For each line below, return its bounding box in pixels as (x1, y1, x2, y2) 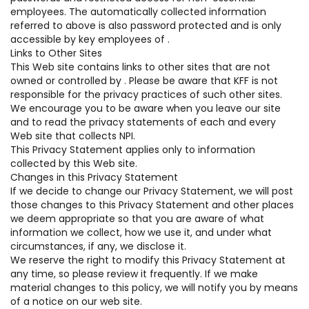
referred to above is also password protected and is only (10, 19, 281, 32)
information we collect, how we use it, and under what (10, 226, 272, 239)
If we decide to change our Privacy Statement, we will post (10, 184, 293, 198)
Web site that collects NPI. (10, 129, 135, 143)
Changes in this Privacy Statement (10, 170, 178, 184)
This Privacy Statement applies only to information (10, 143, 255, 157)
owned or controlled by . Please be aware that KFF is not (10, 74, 278, 88)
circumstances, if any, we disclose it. (10, 239, 186, 253)
